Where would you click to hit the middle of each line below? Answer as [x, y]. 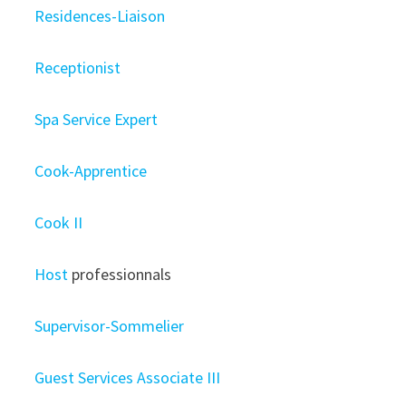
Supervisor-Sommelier [110, 326]
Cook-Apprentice [91, 171]
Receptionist [78, 68]
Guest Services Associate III [128, 377]
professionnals [120, 274]
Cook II [59, 222]
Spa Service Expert [97, 119]
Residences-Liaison [100, 16]
